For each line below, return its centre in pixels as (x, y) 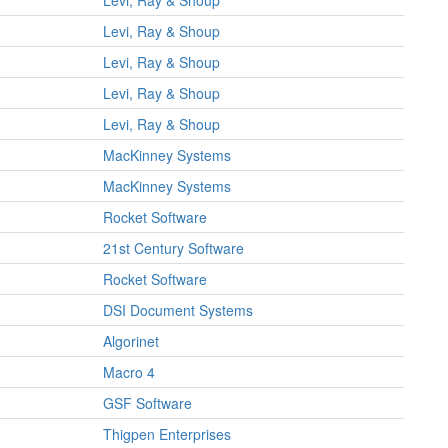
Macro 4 (129, 372)
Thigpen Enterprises (167, 434)
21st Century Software (173, 248)
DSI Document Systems (178, 310)
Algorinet (131, 341)
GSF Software (147, 403)
